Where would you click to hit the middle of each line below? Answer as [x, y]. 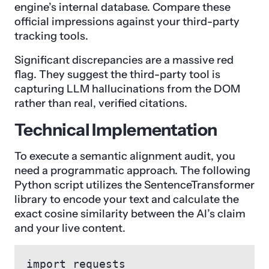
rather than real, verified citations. [101, 104]
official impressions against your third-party [127, 22]
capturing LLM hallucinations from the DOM [127, 89]
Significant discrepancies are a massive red [124, 60]
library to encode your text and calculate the [127, 200]
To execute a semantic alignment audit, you [125, 156]
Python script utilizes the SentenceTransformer [134, 185]
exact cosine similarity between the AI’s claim [130, 214]
